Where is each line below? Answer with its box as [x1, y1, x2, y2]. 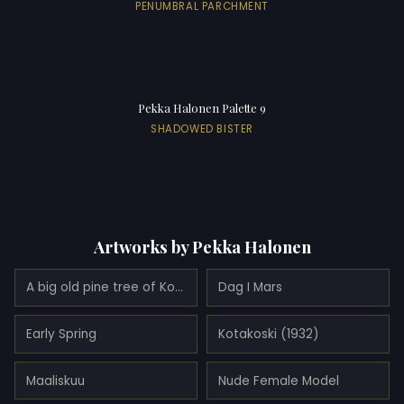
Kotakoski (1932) [217, 326, 319, 344]
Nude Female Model [217, 372, 339, 390]
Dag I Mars [217, 279, 282, 297]
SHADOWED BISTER [151, 121, 253, 136]
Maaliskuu [26, 372, 85, 390]
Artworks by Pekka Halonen [93, 235, 311, 259]
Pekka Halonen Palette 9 [138, 100, 266, 116]
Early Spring [26, 326, 96, 344]
